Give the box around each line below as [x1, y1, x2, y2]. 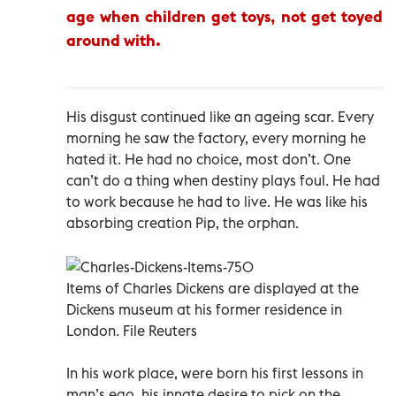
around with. [66, 29, 161, 50]
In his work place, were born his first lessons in [66, 363, 363, 382]
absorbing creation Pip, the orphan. [66, 213, 299, 232]
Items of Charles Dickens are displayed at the [66, 278, 359, 297]
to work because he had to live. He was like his [66, 192, 368, 210]
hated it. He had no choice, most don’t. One [66, 149, 351, 168]
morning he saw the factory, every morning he [66, 128, 366, 147]
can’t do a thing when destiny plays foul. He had [66, 171, 380, 189]
